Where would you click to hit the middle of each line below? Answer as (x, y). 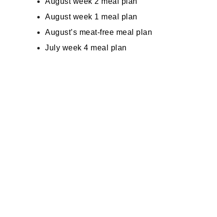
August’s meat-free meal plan (99, 32)
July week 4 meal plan (86, 48)
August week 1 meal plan (91, 17)
